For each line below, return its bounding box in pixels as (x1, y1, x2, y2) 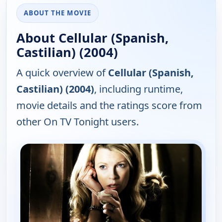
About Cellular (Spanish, (16, 29, 168, 47)
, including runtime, (94, 82, 183, 96)
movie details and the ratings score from (16, 98, 202, 112)
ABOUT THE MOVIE (24, 8, 91, 17)
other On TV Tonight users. (16, 114, 139, 128)
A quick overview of (16, 65, 108, 79)
